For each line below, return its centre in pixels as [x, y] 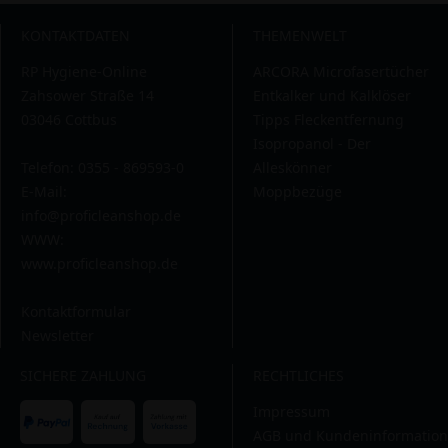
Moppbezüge [297, 191]
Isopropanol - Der [312, 143]
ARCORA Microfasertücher [341, 71]
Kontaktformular [76, 311]
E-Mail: [44, 191]
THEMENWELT [300, 35]
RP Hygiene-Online [84, 71]
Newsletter [57, 335]
